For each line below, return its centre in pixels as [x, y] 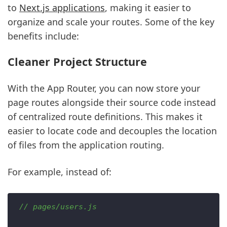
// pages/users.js [58, 207]
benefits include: [43, 36]
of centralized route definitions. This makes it [105, 116]
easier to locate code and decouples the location [112, 130]
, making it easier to [148, 8]
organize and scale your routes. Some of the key [111, 22]
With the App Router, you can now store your [104, 88]
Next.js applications [62, 8]
